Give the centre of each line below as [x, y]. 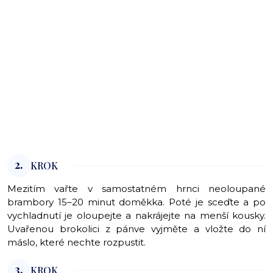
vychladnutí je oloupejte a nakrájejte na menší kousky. [136, 216]
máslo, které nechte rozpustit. [76, 243]
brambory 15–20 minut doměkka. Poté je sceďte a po [136, 202]
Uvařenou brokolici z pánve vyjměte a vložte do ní [136, 229]
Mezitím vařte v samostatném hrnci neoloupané [136, 189]
